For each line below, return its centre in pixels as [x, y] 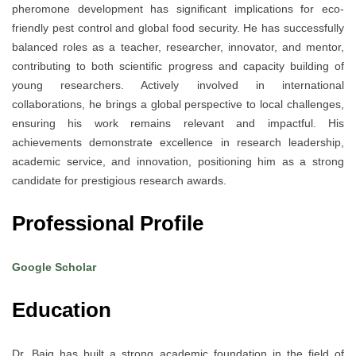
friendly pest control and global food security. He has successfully [178, 28]
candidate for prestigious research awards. [119, 181]
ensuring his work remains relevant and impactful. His [178, 124]
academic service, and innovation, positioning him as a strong [178, 162]
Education [62, 310]
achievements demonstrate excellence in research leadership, [178, 143]
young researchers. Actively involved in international [178, 85]
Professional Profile [110, 224]
